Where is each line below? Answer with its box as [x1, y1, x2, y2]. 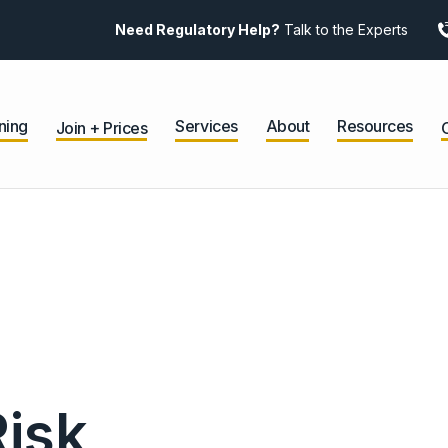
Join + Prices [55, 117, 148, 138]
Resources [337, 116, 413, 136]
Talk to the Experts [280, 21, 408, 38]
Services [175, 116, 238, 136]
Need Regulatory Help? [115, 21, 280, 38]
